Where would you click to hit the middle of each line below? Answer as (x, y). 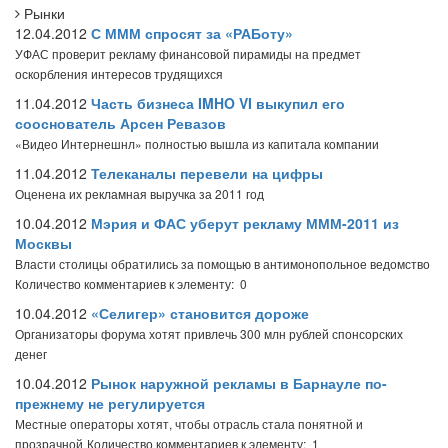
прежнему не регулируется (110, 403)
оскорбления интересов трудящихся (119, 73)
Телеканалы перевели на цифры (207, 173)
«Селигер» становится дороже (200, 313)
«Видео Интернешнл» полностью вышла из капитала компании (197, 143)
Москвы (43, 243)
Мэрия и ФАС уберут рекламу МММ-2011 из (245, 223)
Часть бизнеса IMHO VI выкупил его (218, 103)
